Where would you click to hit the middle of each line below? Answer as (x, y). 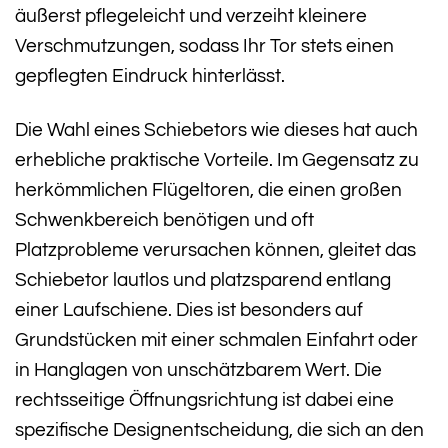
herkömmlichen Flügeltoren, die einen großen (208, 190)
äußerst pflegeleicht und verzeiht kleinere (191, 15)
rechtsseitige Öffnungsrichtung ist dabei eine (204, 400)
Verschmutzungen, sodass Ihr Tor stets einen (204, 45)
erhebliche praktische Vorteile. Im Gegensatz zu (217, 160)
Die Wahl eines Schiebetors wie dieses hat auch (216, 130)
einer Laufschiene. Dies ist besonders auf (189, 310)
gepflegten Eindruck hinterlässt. (150, 75)
